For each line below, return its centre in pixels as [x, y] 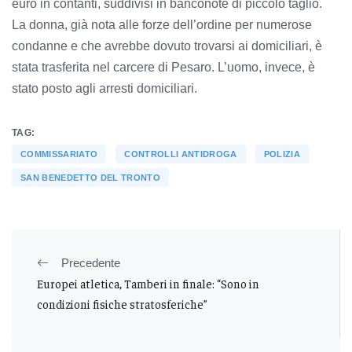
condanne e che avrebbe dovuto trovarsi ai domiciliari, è [167, 46]
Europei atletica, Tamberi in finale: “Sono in [148, 283]
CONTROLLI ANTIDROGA [181, 154]
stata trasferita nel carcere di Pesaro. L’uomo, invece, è [163, 67]
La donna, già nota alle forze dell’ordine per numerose [162, 24]
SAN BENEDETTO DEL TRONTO [90, 177]
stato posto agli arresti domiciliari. [104, 88]
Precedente [91, 262]
